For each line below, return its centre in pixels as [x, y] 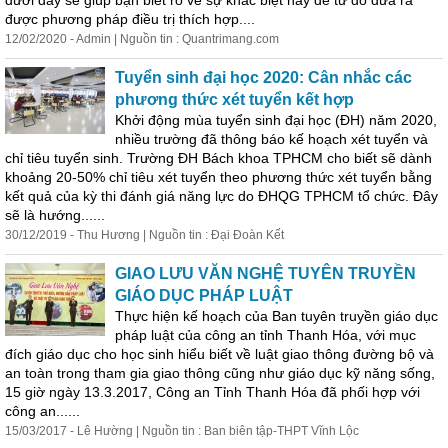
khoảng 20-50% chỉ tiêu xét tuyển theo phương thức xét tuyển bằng [218, 177]
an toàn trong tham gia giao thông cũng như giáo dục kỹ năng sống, [220, 373]
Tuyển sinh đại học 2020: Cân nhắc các [263, 77]
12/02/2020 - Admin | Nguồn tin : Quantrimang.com [142, 39]
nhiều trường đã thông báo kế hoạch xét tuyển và [271, 139]
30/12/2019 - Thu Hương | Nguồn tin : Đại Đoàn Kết [144, 235]
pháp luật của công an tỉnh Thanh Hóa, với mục [265, 335]
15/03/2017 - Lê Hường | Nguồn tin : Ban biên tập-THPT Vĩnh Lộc [182, 431]
